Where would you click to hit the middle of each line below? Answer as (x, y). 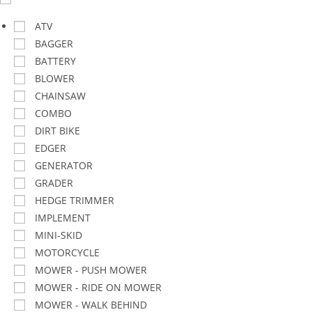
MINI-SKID (58, 235)
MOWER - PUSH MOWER (91, 270)
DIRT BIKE (57, 131)
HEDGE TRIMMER (75, 200)
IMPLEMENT (63, 218)
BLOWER (55, 78)
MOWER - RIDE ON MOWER (98, 287)
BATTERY (55, 61)
